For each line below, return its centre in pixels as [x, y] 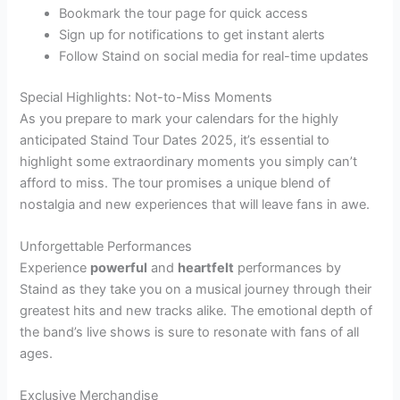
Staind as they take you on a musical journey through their [196, 290]
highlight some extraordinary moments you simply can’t [189, 161]
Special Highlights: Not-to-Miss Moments [146, 97]
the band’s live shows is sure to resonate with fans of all [190, 333]
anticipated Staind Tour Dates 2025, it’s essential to [175, 140]
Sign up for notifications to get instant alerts [192, 34]
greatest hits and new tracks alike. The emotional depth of [196, 311]
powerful [119, 268]
